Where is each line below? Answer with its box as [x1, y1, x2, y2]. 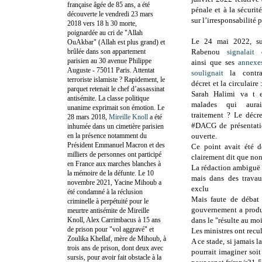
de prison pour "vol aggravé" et [67, 225, 154, 233]
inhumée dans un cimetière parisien [67, 122, 164, 130]
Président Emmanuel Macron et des [67, 140, 165, 149]
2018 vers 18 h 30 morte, [67, 19, 137, 27]
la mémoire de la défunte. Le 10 [67, 168, 154, 177]
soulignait [191, 68, 223, 78]
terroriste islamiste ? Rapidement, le [67, 75, 165, 84]
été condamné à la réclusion [67, 187, 143, 196]
